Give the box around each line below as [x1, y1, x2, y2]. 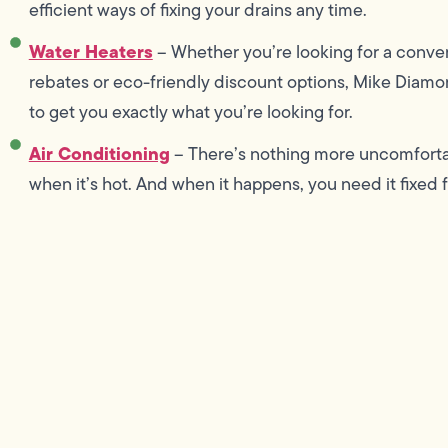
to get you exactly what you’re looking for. [28, 99, 353, 126]
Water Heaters [28, 38, 153, 66]
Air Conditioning [28, 140, 170, 168]
